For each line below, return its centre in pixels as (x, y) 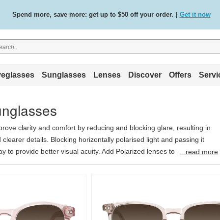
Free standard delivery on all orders (91, 14)
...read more (199, 152)
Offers (180, 75)
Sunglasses (64, 75)
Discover (145, 75)
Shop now (167, 14)
